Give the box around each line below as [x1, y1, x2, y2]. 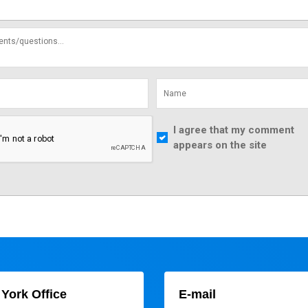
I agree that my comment [173, 124, 295, 137]
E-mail [179, 287, 216, 302]
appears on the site [173, 139, 267, 152]
